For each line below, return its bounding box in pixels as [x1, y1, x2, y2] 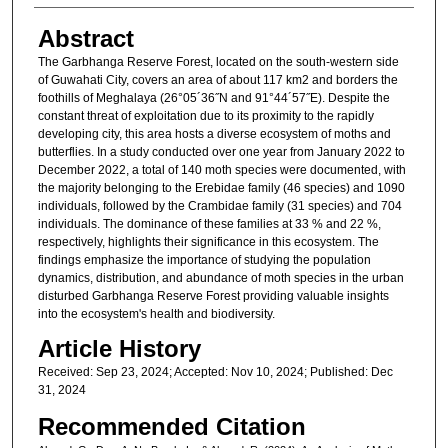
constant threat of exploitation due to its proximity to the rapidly [37, 108, 374, 123]
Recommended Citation [37, 412, 306, 440]
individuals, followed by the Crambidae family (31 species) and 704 [37, 198, 402, 213]
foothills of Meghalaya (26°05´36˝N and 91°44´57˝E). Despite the [37, 90, 390, 105]
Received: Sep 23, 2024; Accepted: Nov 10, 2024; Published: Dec [37, 365, 393, 380]
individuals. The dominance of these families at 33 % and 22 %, [37, 216, 381, 231]
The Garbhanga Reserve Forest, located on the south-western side [37, 54, 399, 69]
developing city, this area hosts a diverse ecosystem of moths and [37, 126, 391, 141]
